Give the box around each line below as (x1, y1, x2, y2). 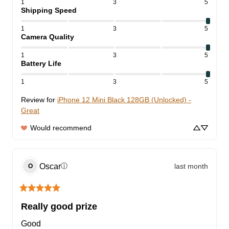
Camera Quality (21, 33, 74, 41)
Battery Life (21, 59, 61, 68)
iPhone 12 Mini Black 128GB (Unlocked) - (57, 96, 191, 104)
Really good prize (21, 201, 97, 212)
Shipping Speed (21, 6, 77, 15)
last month (174, 162, 208, 170)
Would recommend (30, 124, 91, 132)
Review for (21, 96, 55, 104)
